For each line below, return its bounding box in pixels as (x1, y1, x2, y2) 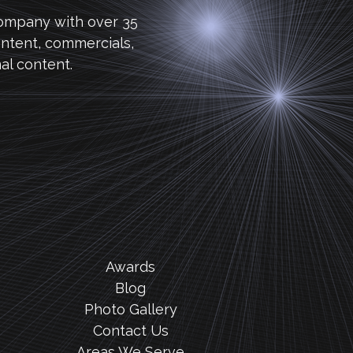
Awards (106, 258, 156, 275)
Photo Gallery (84, 301, 177, 318)
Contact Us (92, 322, 169, 339)
